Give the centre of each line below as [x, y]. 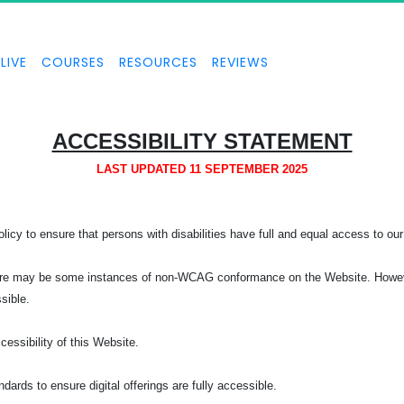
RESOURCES [158, 62]
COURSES [73, 62]
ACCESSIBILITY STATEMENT [202, 141]
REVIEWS [240, 62]
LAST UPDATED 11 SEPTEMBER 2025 [202, 169]
